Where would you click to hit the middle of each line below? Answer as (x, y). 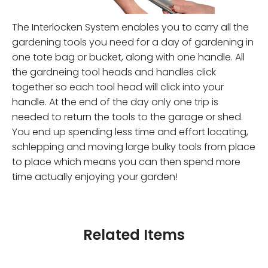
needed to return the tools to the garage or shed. (127, 117)
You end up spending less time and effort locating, (130, 132)
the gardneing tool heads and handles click (114, 72)
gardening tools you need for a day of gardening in (133, 42)
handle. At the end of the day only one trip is (115, 102)
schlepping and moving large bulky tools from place (134, 147)
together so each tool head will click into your (118, 87)
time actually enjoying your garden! (95, 176)
